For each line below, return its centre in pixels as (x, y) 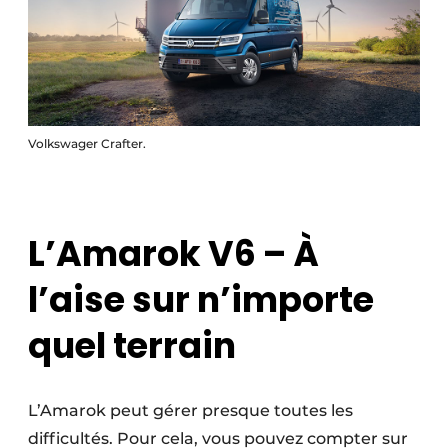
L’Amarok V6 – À (173, 254)
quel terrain (132, 346)
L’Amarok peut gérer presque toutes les (190, 411)
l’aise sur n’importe (201, 300)
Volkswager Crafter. (87, 144)
